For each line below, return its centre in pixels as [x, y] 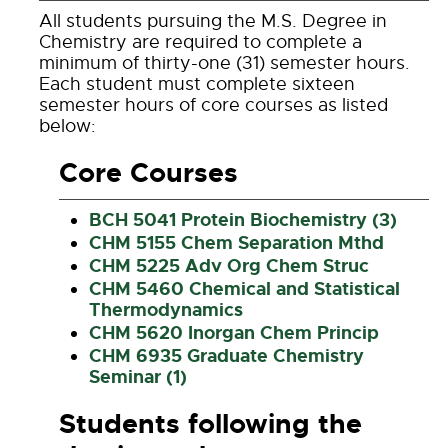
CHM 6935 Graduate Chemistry [226, 356]
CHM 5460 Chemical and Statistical [244, 289]
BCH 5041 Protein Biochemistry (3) [243, 220]
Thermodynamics [166, 310]
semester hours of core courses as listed [213, 105]
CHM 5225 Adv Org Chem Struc [229, 266]
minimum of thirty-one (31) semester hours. [224, 63]
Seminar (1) [138, 377]
